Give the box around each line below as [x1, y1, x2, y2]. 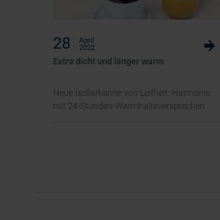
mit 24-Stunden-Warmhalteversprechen [53, 100, 205, 111]
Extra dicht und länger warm [53, 55, 164, 66]
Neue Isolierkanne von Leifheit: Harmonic [53, 87, 210, 98]
